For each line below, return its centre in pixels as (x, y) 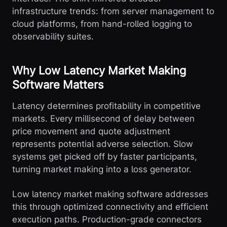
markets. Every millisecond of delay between (103, 119)
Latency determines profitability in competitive (106, 106)
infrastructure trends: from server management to (113, 11)
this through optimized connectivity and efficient (110, 207)
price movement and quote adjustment (91, 131)
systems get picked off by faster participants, (105, 157)
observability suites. (53, 37)
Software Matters (58, 85)
